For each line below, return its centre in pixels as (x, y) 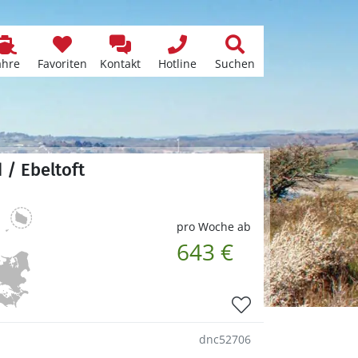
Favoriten (62, 64)
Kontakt (120, 64)
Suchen (235, 64)
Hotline (177, 64)
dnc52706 (225, 339)
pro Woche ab (214, 226)
